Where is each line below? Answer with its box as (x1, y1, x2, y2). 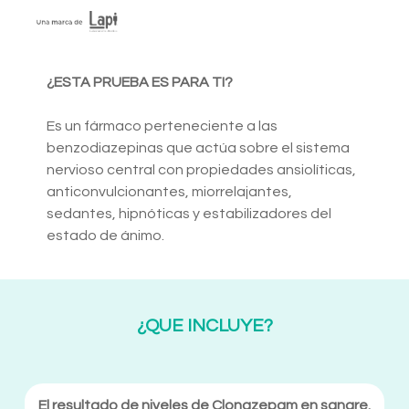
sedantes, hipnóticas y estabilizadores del (47, 206, 331, 222)
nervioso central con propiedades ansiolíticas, (47, 163, 356, 178)
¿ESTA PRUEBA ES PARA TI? (47, 75, 233, 90)
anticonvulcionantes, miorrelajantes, (47, 184, 292, 200)
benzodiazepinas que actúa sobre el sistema (47, 141, 350, 156)
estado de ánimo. (47, 228, 164, 244)
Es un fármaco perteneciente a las (47, 119, 278, 134)
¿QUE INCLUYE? (136, 317, 273, 336)
